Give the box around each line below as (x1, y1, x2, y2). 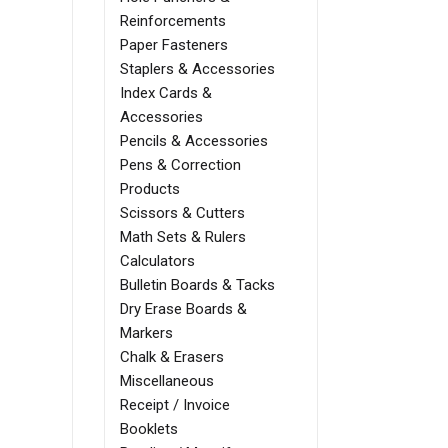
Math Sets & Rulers (120, 228, 246, 247)
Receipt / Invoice (120, 396, 230, 415)
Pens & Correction (120, 156, 241, 175)
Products (120, 180, 180, 199)
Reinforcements (120, 12, 226, 31)
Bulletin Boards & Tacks (120, 276, 275, 295)
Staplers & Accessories (120, 60, 275, 79)
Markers (120, 324, 173, 343)
